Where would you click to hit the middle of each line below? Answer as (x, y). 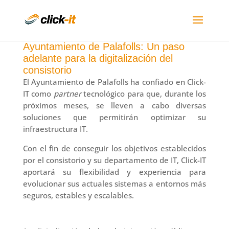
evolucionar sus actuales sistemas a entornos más (114, 184)
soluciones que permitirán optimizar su (114, 117)
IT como (38, 94)
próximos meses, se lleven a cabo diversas (114, 105)
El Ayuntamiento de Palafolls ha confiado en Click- (114, 82)
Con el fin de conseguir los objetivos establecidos (114, 148)
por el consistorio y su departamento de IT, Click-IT (114, 160)
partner (67, 94)
